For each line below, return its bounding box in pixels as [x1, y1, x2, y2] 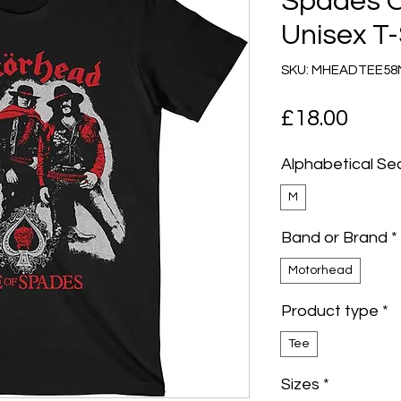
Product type [281, 302, 379, 320]
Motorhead [288, 263, 353, 277]
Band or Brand [281, 228, 388, 246]
